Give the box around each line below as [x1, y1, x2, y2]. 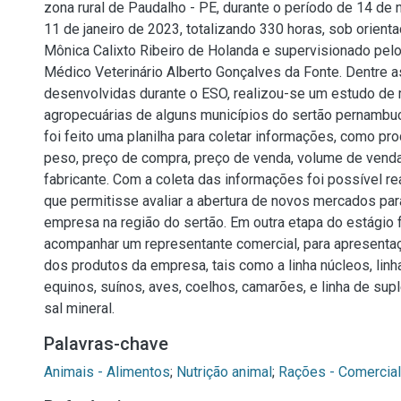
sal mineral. [44, 300, 115, 317]
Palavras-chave [44, 333, 168, 354]
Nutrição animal [176, 363, 272, 380]
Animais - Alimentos [44, 363, 170, 380]
